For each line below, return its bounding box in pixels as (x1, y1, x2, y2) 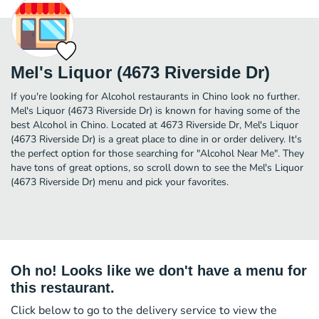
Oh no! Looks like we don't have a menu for (11, 262, 307, 278)
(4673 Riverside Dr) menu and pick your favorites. (11, 174, 229, 189)
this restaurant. (11, 279, 115, 296)
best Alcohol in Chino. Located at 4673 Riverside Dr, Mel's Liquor (11, 117, 298, 132)
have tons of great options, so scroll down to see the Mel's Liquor (11, 160, 303, 174)
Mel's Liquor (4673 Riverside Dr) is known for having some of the (11, 103, 300, 117)
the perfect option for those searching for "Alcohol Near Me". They (11, 146, 304, 160)
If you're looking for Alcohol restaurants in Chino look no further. (11, 89, 300, 103)
